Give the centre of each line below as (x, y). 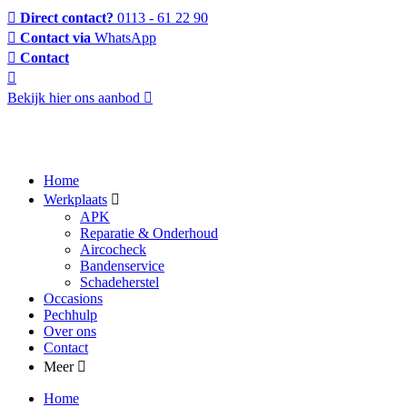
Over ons (70, 331)
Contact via (55, 38)
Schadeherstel (119, 282)
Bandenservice (122, 266)
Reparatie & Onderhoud (149, 233)
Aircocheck (113, 249)
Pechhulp (70, 315)
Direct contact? (67, 18)
